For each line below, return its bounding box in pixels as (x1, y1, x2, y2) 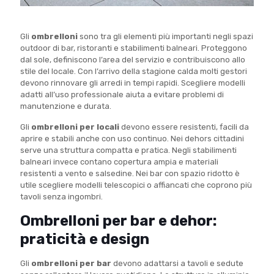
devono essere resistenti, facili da (119, 122, 249, 132)
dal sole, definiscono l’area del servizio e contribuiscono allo (20, 55, 245, 65)
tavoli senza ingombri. (20, 192, 103, 202)
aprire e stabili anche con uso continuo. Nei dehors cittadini (20, 134, 244, 144)
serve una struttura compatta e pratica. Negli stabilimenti (20, 146, 237, 155)
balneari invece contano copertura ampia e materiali (20, 157, 218, 167)
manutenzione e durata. (20, 102, 111, 111)
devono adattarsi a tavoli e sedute (111, 259, 243, 268)
